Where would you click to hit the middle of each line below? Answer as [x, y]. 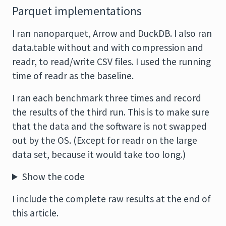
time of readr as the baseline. [73, 76]
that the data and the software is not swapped [109, 126]
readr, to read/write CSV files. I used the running [111, 62]
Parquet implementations [77, 11]
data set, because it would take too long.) [99, 154]
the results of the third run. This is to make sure [111, 112]
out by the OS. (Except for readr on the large [105, 140]
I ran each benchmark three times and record [107, 98]
